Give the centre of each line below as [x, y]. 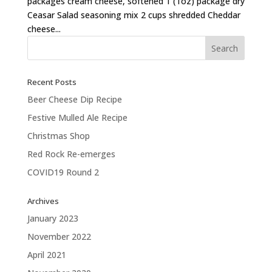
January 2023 [53, 218]
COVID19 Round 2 [63, 172]
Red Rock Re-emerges [71, 154]
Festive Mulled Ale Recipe [77, 117]
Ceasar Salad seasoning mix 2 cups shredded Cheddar [134, 15]
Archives [43, 201]
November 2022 [59, 236]
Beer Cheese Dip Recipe [74, 99]
